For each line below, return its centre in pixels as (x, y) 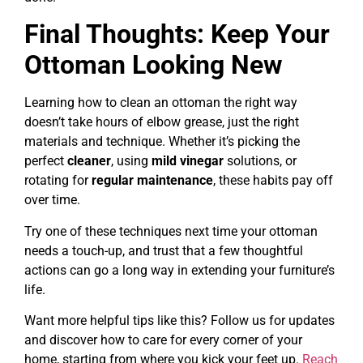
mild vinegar (188, 161)
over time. (52, 200)
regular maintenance (152, 181)
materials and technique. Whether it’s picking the (162, 142)
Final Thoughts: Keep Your (177, 34)
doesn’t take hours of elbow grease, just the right (162, 122)
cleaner (89, 161)
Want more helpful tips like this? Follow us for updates (179, 320)
